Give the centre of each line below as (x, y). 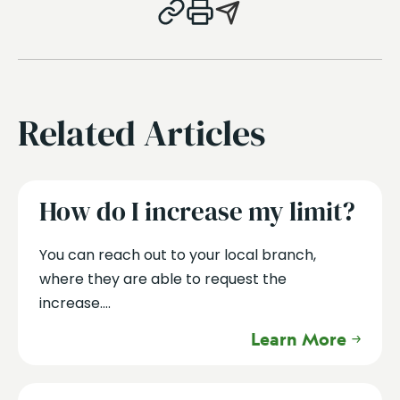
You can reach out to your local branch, (177, 254)
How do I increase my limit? (197, 212)
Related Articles (142, 133)
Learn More (299, 339)
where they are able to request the (162, 279)
